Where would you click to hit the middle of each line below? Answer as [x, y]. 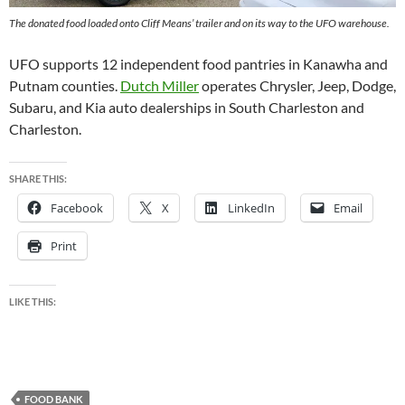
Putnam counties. [65, 85]
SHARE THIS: [38, 178]
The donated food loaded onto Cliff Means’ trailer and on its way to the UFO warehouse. [199, 23]
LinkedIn [251, 207]
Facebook [77, 207]
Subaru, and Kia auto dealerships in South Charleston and [187, 107]
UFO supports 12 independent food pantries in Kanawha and [198, 63]
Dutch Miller [160, 85]
